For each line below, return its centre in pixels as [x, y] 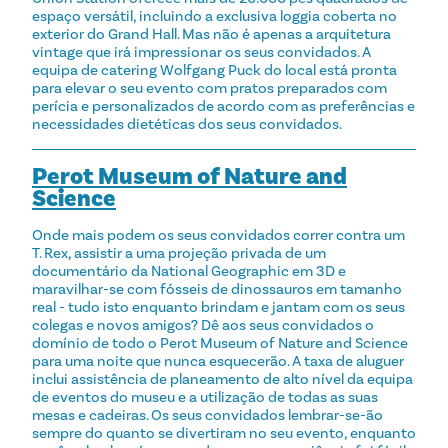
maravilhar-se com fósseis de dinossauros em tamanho [217, 288]
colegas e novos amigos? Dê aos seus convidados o [203, 324]
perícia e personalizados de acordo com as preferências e [223, 105]
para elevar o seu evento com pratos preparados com [209, 87]
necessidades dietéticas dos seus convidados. [187, 123]
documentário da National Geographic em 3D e [189, 270]
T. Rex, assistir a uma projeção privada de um [179, 252]
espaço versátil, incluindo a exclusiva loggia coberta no [214, 15]
